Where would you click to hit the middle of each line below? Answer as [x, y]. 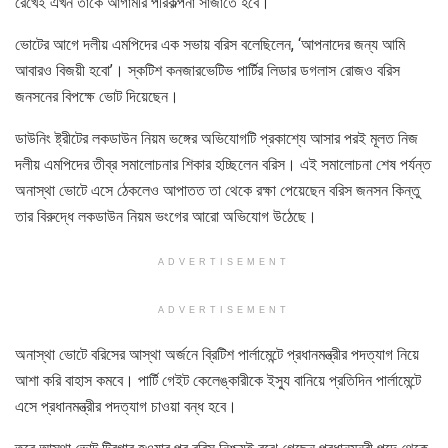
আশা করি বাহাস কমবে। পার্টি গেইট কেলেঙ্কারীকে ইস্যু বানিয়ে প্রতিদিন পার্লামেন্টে [218, 380]
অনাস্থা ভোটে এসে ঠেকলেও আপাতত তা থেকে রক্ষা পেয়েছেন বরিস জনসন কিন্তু [217, 190]
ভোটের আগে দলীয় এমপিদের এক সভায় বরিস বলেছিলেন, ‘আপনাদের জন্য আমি [210, 44]
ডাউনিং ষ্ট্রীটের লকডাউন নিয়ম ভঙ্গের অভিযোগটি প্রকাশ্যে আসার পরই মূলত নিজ [216, 138]
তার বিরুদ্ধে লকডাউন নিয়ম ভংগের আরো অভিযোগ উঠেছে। [166, 216]
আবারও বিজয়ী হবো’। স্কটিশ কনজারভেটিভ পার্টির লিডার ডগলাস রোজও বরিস [207, 70]
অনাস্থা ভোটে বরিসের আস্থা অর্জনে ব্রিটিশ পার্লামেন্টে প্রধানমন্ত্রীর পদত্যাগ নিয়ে [217, 354]
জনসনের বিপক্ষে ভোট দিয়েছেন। [97, 96]
